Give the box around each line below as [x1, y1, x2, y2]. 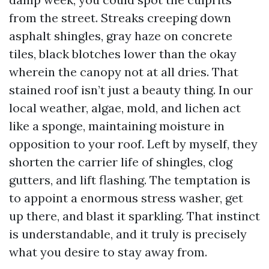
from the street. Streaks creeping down [9, 10, 231, 25]
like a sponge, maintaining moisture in [9, 118, 225, 133]
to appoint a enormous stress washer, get [9, 190, 243, 205]
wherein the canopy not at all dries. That [9, 64, 238, 79]
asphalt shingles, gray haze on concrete [9, 28, 232, 43]
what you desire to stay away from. [9, 244, 207, 259]
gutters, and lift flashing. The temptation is [9, 172, 250, 187]
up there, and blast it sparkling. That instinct [9, 208, 260, 223]
